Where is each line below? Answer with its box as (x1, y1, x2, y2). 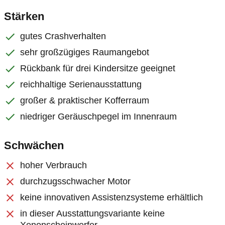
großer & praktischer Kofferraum (20, 95, 149, 105)
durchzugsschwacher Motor (20, 176, 131, 186)
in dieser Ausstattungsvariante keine (20, 208, 165, 218)
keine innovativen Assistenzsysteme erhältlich (20, 192, 203, 202)
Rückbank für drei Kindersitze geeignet (20, 63, 175, 73)
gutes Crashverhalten (20, 31, 106, 41)
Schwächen (4, 139, 64, 152)
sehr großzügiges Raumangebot (20, 47, 149, 57)
